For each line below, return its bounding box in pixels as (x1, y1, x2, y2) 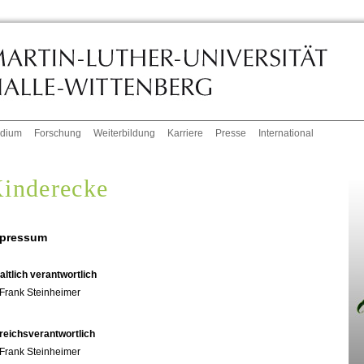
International (258, 128, 314, 140)
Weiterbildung (93, 128, 156, 140)
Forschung (34, 128, 82, 140)
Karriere (167, 128, 204, 140)
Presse (215, 128, 247, 140)
